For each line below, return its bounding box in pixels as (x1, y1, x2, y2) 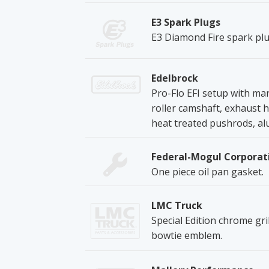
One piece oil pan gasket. (151, 165, 264, 178)
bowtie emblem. (151, 228, 222, 242)
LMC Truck (151, 198, 202, 212)
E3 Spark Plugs (151, 15, 220, 29)
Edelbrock (151, 71, 198, 85)
